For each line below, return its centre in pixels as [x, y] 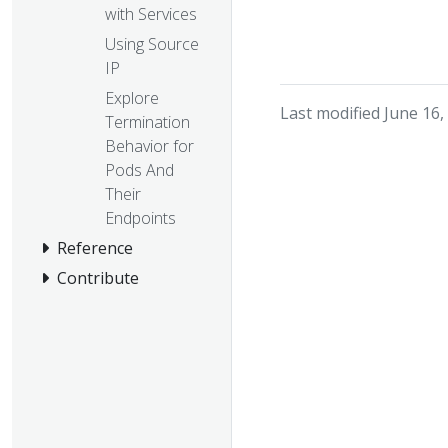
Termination [147, 121]
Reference [95, 247]
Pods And [139, 169]
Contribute [98, 277]
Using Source [152, 43]
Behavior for [149, 145]
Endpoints [140, 217]
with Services [151, 13]
